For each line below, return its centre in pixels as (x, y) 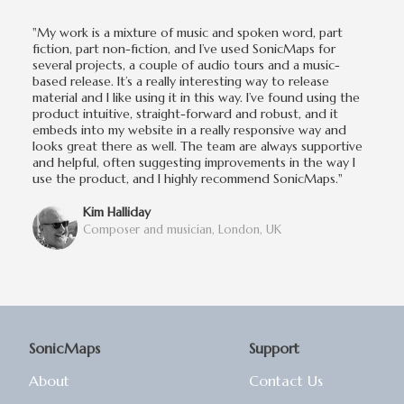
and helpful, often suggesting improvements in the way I (194, 162)
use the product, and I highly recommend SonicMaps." (188, 178)
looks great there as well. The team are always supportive (197, 146)
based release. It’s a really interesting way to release (181, 81)
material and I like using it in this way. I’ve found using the (196, 97)
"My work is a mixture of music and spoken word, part (188, 32)
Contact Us (286, 380)
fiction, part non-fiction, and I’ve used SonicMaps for (184, 48)
